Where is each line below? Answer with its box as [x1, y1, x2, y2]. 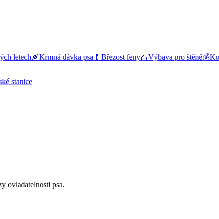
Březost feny [101, 53, 140, 61]
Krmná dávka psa [39, 53, 93, 61]
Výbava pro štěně [148, 53, 202, 61]
